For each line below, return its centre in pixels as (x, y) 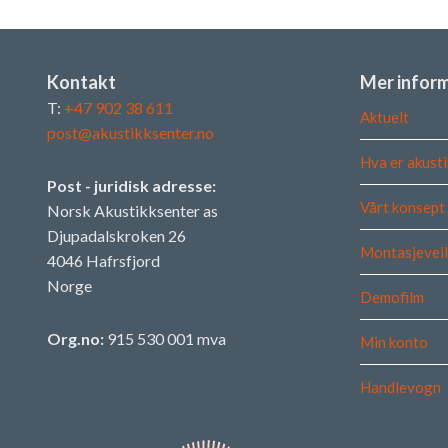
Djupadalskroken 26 (116, 236)
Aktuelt (384, 117)
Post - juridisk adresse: (131, 186)
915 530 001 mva (165, 339)
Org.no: (75, 339)
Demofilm (391, 297)
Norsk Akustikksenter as (132, 211)
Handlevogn (400, 387)
